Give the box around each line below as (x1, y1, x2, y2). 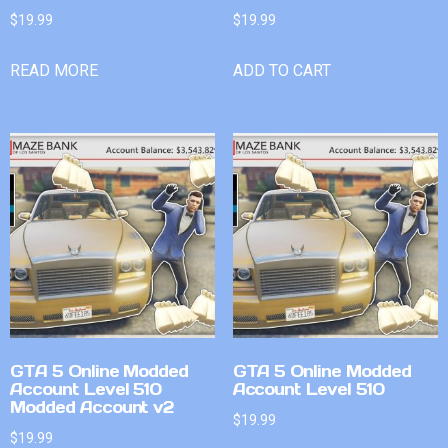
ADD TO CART (232, 61, 331, 81)
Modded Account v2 (10, 397, 174, 418)
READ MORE (10, 61, 98, 81)
